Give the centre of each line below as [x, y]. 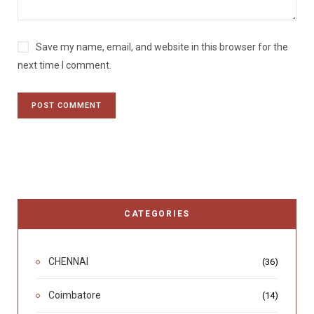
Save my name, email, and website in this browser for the [162, 47]
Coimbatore [75, 295]
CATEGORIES [157, 214]
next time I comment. [64, 66]
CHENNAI [68, 262]
